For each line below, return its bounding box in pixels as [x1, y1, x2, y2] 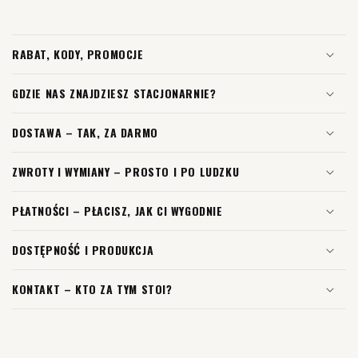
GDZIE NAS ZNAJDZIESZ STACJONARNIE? [12, 85, 217, 102]
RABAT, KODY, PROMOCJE [12, 46, 144, 63]
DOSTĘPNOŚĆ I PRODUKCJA [12, 241, 154, 259]
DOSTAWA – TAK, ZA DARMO [12, 124, 158, 141]
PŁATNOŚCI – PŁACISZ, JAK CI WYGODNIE [12, 202, 223, 220]
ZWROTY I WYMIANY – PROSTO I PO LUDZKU [12, 163, 240, 181]
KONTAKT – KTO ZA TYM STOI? [12, 280, 173, 298]
